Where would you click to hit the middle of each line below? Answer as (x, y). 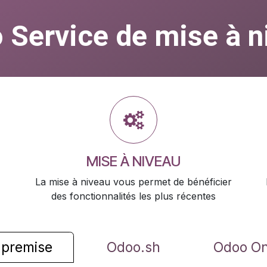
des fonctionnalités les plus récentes (133, 196)
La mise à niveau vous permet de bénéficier (133, 182)
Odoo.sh (133, 247)
